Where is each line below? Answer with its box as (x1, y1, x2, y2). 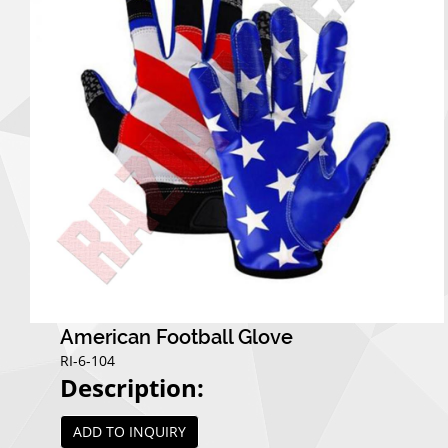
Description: (60, 371, 204, 405)
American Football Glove (60, 325, 293, 350)
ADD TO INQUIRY (73, 422, 186, 442)
